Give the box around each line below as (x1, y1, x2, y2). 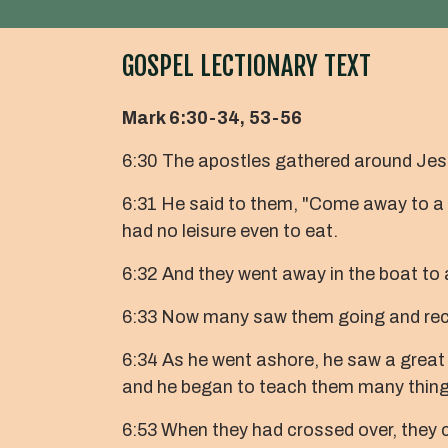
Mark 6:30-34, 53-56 (122, 107, 302, 128)
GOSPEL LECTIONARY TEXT (122, 49, 371, 82)
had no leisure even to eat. (122, 220, 338, 241)
